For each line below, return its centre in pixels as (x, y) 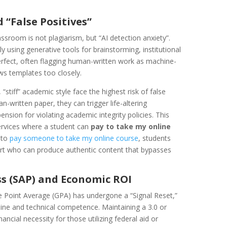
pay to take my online (131, 126)
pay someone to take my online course (74, 138)
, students (155, 138)
